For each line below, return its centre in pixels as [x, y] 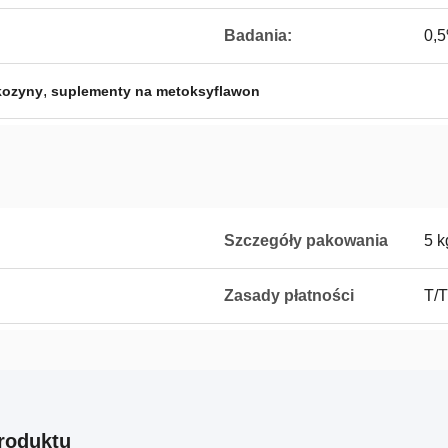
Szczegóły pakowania [306, 240]
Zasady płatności [289, 295]
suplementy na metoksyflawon [155, 91]
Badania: [258, 35]
